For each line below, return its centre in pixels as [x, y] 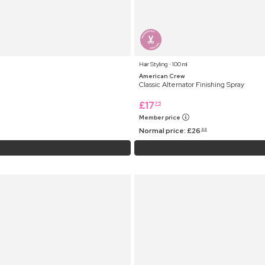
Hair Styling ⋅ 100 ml [163, 64]
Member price [160, 117]
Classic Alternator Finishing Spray [192, 84]
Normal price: [163, 130]
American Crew [162, 76]
